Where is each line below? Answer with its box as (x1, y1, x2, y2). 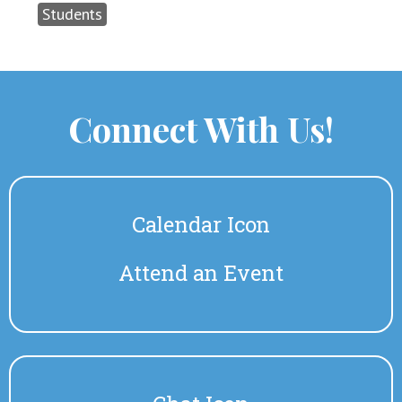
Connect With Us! (68, 105, 334, 152)
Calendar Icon (131, 209, 271, 239)
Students (42, 3, 103, 24)
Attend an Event (118, 258, 284, 287)
